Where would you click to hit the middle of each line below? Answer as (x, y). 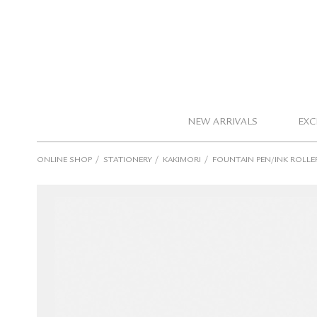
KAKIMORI (182, 161)
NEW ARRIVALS (223, 122)
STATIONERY (127, 161)
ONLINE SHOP (64, 161)
